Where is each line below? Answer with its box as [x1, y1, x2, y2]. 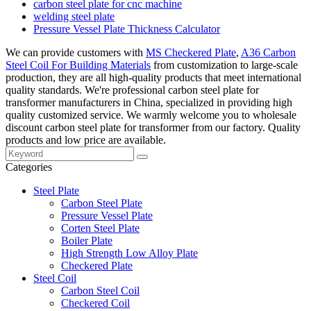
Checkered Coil [61, 296, 130, 309]
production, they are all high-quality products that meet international [6, 71, 301, 83]
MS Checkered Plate [146, 46, 236, 58]
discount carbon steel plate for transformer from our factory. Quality [6, 121, 301, 133]
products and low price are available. [6, 133, 166, 146]
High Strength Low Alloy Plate [61, 246, 198, 259]
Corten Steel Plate [61, 221, 140, 234]
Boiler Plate [61, 234, 112, 246]
